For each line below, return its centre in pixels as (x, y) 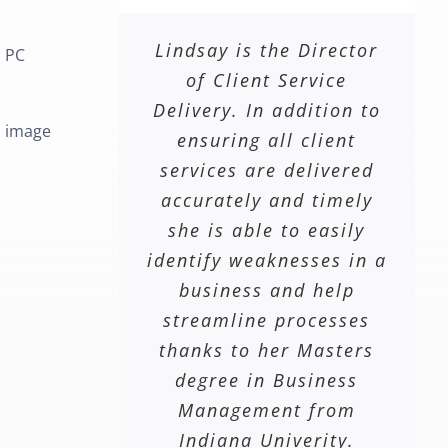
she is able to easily (267, 230)
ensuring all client (267, 140)
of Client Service (267, 80)
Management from (266, 410)
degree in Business (267, 380)
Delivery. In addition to (266, 110)
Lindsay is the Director (267, 50)
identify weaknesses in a (266, 260)
